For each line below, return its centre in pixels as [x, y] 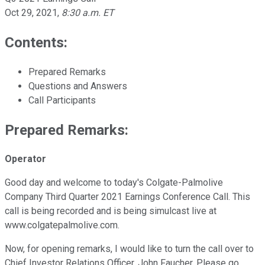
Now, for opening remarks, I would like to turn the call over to [129, 249]
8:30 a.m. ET [88, 12]
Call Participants [62, 100]
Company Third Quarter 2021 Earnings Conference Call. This [127, 197]
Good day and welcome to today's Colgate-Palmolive [114, 183]
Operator [25, 159]
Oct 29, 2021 [31, 12]
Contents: [36, 42]
